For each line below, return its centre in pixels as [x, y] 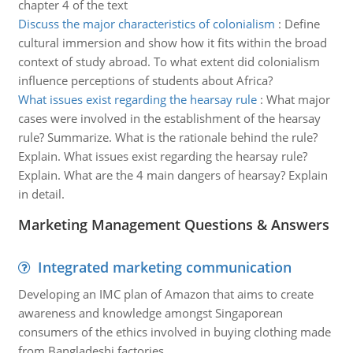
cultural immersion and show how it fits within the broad [172, 43]
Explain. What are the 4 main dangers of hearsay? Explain [173, 175]
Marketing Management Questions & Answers [173, 225]
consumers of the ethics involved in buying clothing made [174, 332]
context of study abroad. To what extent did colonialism [169, 61]
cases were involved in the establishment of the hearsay [169, 118]
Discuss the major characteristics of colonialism [146, 24]
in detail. [41, 194]
